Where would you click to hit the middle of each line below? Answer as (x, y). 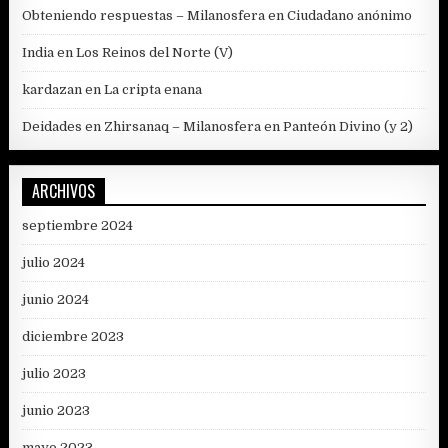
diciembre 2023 (73, 337)
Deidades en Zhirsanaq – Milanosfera (142, 127)
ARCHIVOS (64, 191)
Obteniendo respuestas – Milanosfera (144, 16)
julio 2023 (54, 374)
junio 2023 (56, 411)
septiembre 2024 (78, 226)
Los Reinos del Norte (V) (155, 53)
